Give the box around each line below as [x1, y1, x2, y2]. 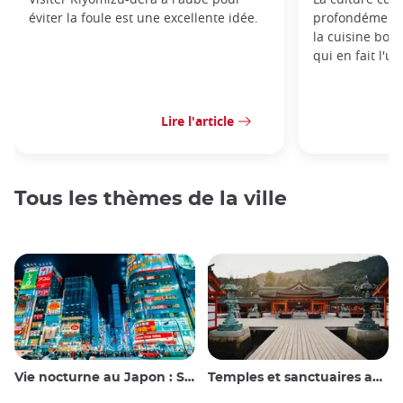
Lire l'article [161, 112, 234, 130]
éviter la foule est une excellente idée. [29, 9, 258, 27]
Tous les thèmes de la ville [14, 188, 287, 209]
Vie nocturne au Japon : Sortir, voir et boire [14, 372, 184, 385]
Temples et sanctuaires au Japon [208, 372, 372, 385]
